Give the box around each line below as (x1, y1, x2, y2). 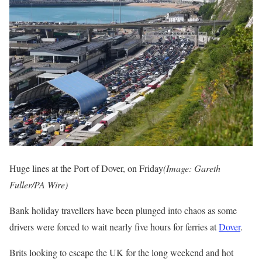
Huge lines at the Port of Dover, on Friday (9, 161, 163, 174)
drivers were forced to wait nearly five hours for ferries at (9, 220, 219, 233)
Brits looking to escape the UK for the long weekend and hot (9, 246, 233, 258)
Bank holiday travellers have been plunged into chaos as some (9, 204, 237, 216)
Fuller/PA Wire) (9, 178, 68, 191)
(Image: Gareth (163, 161, 220, 174)
